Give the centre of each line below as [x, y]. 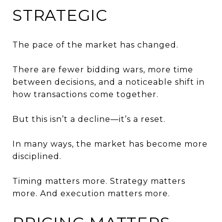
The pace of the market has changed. [95, 45]
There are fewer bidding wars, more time [103, 69]
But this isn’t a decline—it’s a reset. [89, 119]
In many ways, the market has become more [110, 144]
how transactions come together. [85, 94]
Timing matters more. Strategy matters [99, 181]
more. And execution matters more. [91, 193]
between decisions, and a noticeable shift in [109, 82]
